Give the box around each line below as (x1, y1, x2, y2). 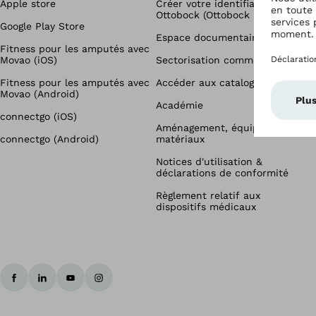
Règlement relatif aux (156, 190, 260, 201)
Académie (156, 99, 203, 111)
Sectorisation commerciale (156, 54, 286, 66)
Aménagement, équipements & (156, 122, 305, 133)
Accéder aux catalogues (156, 77, 271, 88)
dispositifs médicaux (156, 201, 256, 212)
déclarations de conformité (156, 167, 288, 178)
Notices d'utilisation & (156, 156, 262, 167)
